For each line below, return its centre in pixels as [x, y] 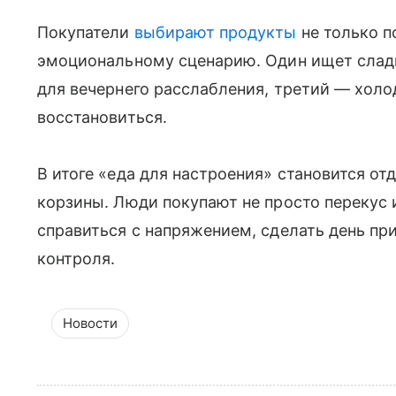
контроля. [76, 258]
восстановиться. [102, 117]
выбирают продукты [215, 32]
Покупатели [86, 32]
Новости [90, 323]
